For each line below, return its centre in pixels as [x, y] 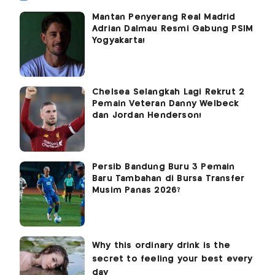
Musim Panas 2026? [137, 190]
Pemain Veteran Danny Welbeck [166, 103]
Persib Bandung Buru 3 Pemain [164, 167]
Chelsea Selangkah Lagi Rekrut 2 [168, 92]
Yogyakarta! [119, 40]
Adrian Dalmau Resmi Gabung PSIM [173, 29]
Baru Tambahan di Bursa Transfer [168, 178]
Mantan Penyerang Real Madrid [164, 17]
